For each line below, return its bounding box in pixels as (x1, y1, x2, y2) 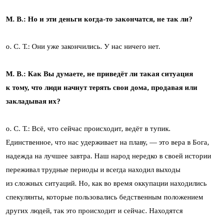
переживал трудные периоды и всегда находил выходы (6, 165, 180, 174)
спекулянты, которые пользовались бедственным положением (6, 193, 203, 201)
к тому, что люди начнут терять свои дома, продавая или (6, 83, 197, 91)
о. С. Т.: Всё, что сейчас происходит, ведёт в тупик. (6, 124, 171, 132)
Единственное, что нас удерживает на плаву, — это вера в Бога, (6, 138, 209, 146)
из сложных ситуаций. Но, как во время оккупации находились (6, 179, 207, 187)
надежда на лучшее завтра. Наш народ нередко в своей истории (6, 152, 211, 160)
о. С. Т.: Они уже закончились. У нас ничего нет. (6, 42, 160, 50)
